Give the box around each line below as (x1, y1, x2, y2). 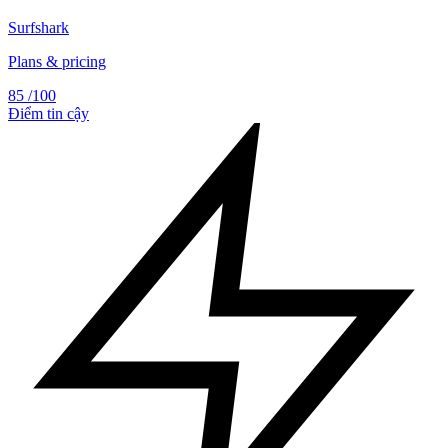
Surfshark (8, 19, 69, 37)
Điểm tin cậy (8, 105, 89, 123)
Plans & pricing (8, 53, 106, 71)
